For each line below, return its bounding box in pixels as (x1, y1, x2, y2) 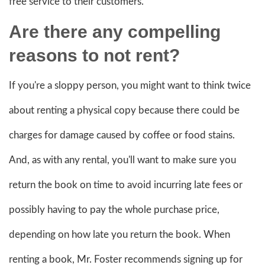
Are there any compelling (9, 21, 221, 41)
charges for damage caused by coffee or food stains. (9, 130, 235, 140)
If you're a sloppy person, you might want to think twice (9, 80, 251, 91)
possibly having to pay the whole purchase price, (9, 204, 219, 215)
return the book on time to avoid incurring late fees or (9, 179, 243, 190)
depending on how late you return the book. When (9, 229, 230, 240)
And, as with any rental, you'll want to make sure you (9, 154, 236, 165)
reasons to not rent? (9, 45, 180, 65)
